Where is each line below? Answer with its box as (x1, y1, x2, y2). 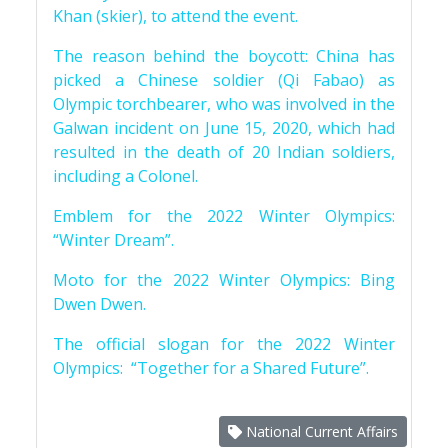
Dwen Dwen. (53, 293, 146, 315)
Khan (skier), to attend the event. (53, 5, 298, 27)
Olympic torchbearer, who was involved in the (53, 93, 395, 115)
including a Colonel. (53, 165, 198, 187)
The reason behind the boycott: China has (53, 45, 395, 67)
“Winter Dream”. (53, 229, 174, 251)
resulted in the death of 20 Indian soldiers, (53, 141, 395, 163)
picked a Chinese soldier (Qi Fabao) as (53, 69, 395, 91)
